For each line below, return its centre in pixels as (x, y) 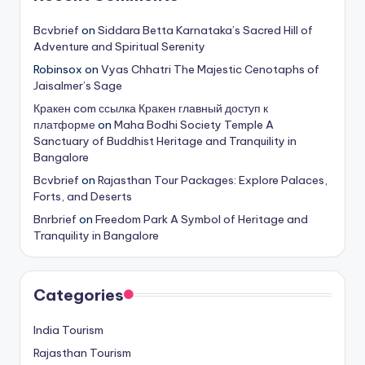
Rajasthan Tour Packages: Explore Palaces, (213, 180)
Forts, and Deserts (83, 197)
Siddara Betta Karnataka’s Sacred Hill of (205, 31)
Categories (79, 295)
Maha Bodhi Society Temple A (194, 125)
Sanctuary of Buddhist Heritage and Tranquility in (165, 141)
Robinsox (58, 70)
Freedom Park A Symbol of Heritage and (202, 220)
